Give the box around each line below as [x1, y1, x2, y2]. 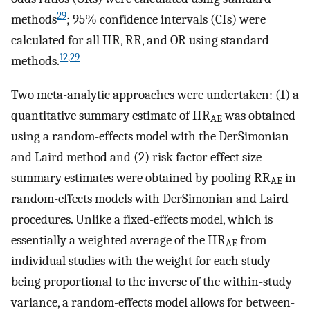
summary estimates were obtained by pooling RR [11, 170, 271, 185]
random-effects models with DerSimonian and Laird [11, 190, 289, 206]
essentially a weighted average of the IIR [11, 232, 226, 248]
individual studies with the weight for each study [11, 253, 271, 268]
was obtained [222, 107, 295, 123]
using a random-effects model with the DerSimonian [11, 128, 289, 144]
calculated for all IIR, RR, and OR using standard [11, 33, 269, 48]
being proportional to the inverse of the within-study [11, 273, 292, 289]
